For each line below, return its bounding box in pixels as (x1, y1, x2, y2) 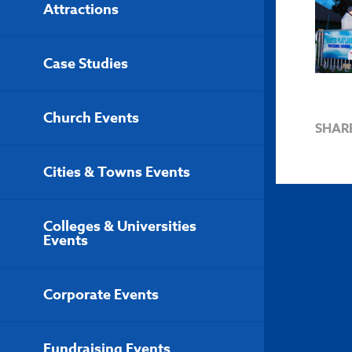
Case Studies (43, 53, 128, 74)
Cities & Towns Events (43, 162, 190, 182)
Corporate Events (43, 284, 159, 305)
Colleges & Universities (43, 216, 196, 236)
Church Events (43, 108, 139, 128)
